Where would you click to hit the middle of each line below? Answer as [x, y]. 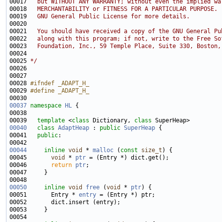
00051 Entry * [44, 195]
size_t [152, 150]
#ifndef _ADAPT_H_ [60, 83]
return [61, 165]
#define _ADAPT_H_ [60, 91]
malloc [103, 150]
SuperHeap [139, 128]
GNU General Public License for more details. [110, 16]
